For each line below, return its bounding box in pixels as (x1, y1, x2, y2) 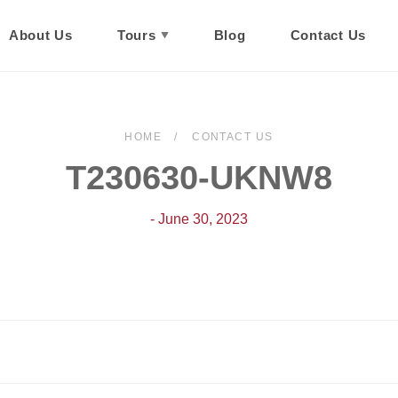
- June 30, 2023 (150, 211, 248, 227)
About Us (8, 28, 73, 43)
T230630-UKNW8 (66, 159, 332, 196)
